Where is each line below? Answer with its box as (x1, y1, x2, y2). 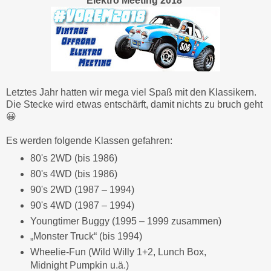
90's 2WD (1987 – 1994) (30, 184, 134, 195)
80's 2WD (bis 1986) (30, 152, 117, 163)
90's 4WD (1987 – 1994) (30, 200, 134, 211)
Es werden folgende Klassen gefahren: (6, 135, 172, 146)
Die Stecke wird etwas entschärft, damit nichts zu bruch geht (6, 99, 263, 109)
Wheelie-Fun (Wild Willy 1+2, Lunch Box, (30, 247, 206, 258)
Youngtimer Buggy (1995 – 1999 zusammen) (30, 215, 221, 226)
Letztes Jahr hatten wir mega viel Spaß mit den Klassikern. (6, 87, 256, 97)
